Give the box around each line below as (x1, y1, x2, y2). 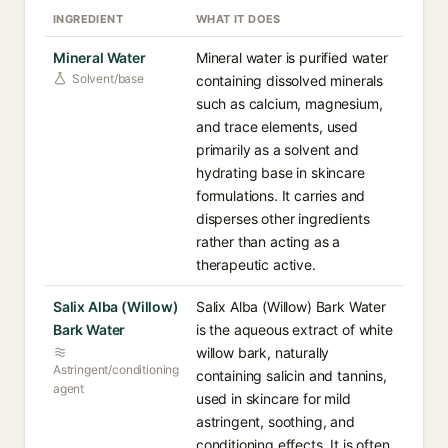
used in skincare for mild (196, 390, 351, 407)
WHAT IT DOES (196, 12, 281, 26)
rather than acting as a (196, 233, 341, 250)
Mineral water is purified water (196, 49, 388, 66)
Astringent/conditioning (53, 362, 180, 377)
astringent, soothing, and (196, 413, 355, 430)
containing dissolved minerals (196, 72, 384, 89)
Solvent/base (72, 71, 144, 86)
